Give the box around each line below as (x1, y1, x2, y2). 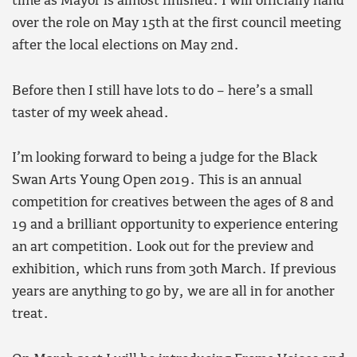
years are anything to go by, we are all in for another (12, 284, 335, 300)
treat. (12, 307, 49, 323)
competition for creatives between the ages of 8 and (12, 195, 334, 211)
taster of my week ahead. (12, 105, 169, 121)
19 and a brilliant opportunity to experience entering (12, 218, 338, 233)
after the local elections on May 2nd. (12, 38, 239, 54)
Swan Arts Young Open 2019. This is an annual (12, 173, 302, 189)
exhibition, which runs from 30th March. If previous (12, 262, 336, 278)
